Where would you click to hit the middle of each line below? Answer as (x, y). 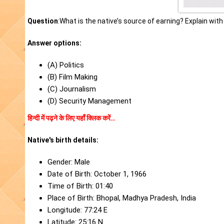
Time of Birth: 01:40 (80, 186)
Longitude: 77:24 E (77, 210)
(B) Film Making (72, 77)
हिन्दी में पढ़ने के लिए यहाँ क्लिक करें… (71, 118)
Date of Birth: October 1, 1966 (97, 174)
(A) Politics (66, 65)
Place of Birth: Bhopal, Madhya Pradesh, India (122, 198)
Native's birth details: (63, 140)
